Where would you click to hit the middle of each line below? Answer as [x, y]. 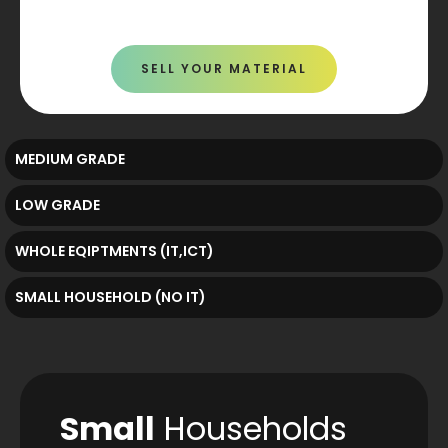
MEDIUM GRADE [70, 158]
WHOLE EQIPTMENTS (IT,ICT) [114, 250]
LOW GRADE [57, 204]
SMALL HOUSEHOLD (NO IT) [110, 296]
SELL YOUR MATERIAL [224, 69]
